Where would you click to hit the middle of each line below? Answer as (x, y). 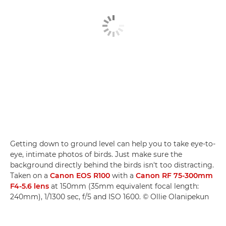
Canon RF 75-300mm (174, 175)
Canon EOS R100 (80, 175)
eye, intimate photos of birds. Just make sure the (96, 154)
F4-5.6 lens (30, 186)
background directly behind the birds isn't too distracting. (112, 165)
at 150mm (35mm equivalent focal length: (124, 186)
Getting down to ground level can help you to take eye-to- (113, 144)
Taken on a (30, 175)
